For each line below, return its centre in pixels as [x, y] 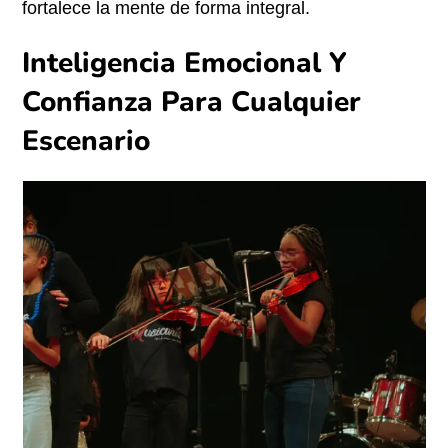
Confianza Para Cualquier [192, 102]
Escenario [86, 141]
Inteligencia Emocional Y [185, 63]
